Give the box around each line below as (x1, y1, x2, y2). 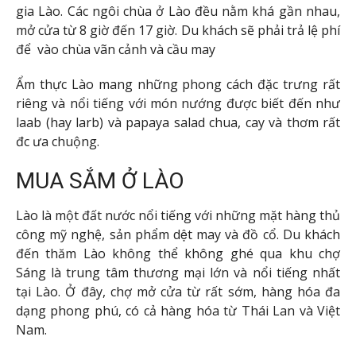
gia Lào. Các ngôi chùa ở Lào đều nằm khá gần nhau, (16, 2, 340, 20)
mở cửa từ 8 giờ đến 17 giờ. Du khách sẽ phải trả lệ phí (16, 21, 340, 39)
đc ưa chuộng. (16, 133, 99, 151)
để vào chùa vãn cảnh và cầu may (16, 40, 215, 58)
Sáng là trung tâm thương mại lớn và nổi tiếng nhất (16, 264, 340, 282)
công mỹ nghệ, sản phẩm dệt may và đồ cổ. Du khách (16, 226, 340, 244)
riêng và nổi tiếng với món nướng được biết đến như (16, 95, 340, 113)
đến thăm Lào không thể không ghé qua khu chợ (16, 245, 340, 263)
